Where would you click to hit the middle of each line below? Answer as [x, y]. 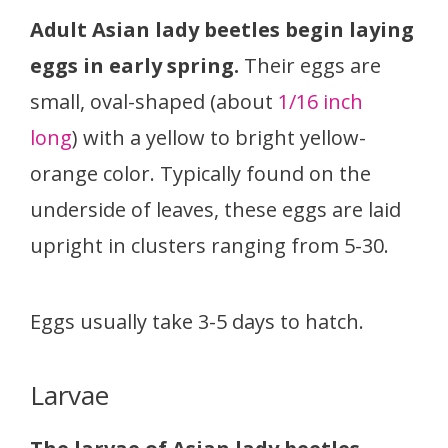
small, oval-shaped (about [154, 102]
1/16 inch [320, 102]
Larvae [69, 395]
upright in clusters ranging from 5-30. [209, 246]
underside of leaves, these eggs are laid [215, 210]
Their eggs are [312, 66]
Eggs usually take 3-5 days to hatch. [197, 322]
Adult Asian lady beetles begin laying [222, 30]
